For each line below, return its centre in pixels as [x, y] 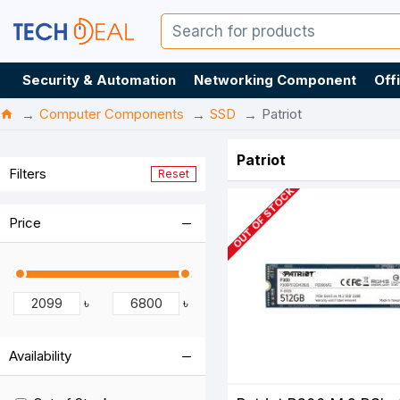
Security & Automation [99, 80]
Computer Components [112, 114]
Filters [28, 174]
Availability [40, 356]
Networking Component [275, 80]
